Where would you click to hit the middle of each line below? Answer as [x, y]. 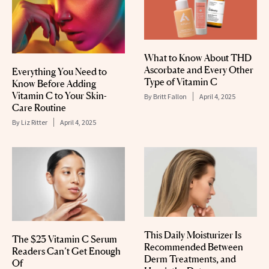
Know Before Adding [54, 83]
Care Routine [39, 107]
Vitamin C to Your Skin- [59, 95]
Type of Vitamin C [181, 82]
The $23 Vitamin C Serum [65, 239]
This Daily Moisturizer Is [193, 234]
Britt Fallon [170, 97]
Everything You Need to [59, 71]
